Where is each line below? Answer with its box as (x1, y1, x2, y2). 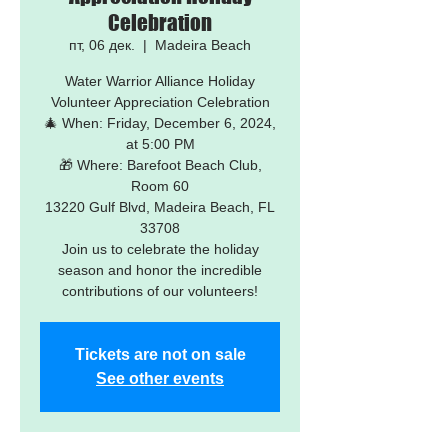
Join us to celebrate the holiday (61, 241, 259, 257)
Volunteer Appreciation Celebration (50, 94, 270, 110)
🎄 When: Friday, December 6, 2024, (44, 115, 276, 131)
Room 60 (131, 178, 189, 194)
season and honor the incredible (58, 262, 262, 278)
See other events (96, 370, 224, 387)
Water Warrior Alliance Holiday (65, 73, 255, 89)
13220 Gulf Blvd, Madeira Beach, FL (45, 199, 275, 215)
